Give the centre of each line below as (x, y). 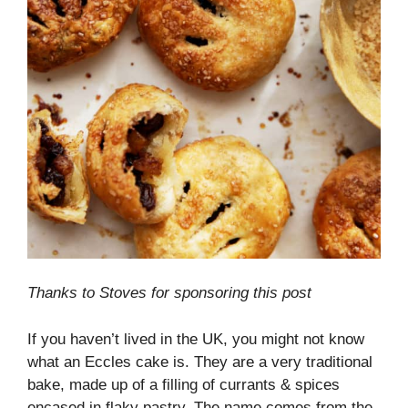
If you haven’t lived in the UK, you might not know (196, 339)
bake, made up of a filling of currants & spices (184, 384)
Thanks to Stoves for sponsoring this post (169, 293)
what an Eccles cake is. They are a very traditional (200, 362)
